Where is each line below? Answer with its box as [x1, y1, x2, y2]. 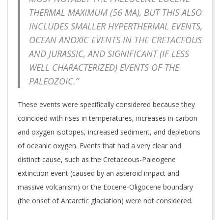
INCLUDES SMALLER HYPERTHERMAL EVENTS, [29, 20, 202, 32]
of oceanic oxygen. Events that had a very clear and [18, 140, 181, 150]
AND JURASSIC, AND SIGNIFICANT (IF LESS [29, 48, 189, 60]
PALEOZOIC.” [29, 75, 79, 87]
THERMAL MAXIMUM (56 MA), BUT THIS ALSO [29, 6, 202, 19]
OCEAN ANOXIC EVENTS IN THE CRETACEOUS [29, 34, 202, 46]
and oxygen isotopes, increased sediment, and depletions [18, 127, 200, 137]
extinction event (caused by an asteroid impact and [18, 168, 179, 178]
